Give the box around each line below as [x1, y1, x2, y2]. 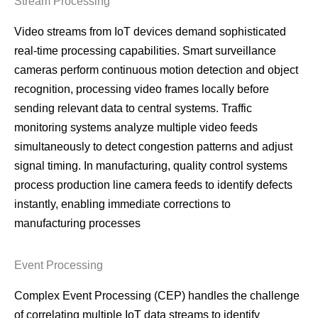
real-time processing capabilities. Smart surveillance [14, 45, 276, 57]
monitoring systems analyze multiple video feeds [14, 121, 258, 134]
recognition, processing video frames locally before [14, 83, 269, 96]
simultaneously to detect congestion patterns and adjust [14, 141, 292, 153]
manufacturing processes [14, 217, 141, 230]
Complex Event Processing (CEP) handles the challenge [14, 290, 300, 302]
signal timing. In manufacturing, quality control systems [14, 160, 287, 172]
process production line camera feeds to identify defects [14, 179, 292, 192]
